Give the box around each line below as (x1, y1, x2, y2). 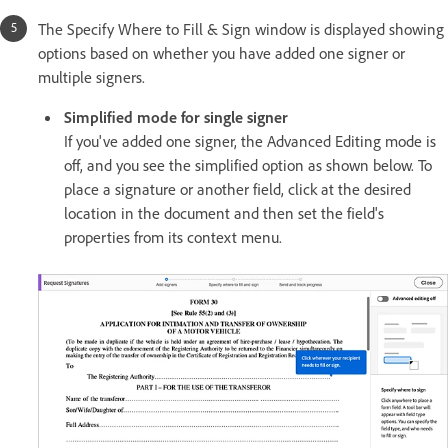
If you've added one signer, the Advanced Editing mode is (64, 130, 436, 151)
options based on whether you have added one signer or (38, 42, 405, 63)
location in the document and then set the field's (64, 202, 384, 223)
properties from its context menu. (64, 226, 282, 247)
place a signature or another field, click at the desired (64, 178, 411, 199)
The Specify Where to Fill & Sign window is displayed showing (38, 18, 444, 39)
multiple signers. (38, 66, 145, 87)
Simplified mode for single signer (64, 106, 288, 127)
